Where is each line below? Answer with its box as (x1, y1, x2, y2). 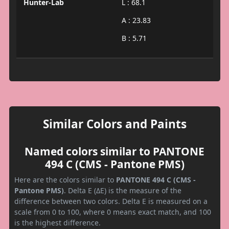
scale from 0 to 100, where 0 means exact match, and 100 (14, 207, 211, 217)
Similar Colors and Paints (42, 116, 187, 132)
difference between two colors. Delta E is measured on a (14, 196, 208, 207)
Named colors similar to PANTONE (25, 144, 204, 159)
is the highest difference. (14, 218, 101, 228)
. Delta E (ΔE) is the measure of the (64, 186, 181, 196)
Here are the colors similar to (14, 175, 116, 185)
